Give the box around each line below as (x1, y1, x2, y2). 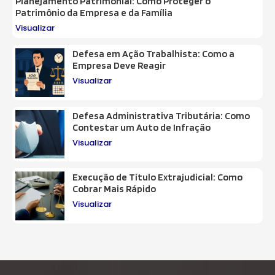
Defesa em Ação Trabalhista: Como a (72, 47, 234, 60)
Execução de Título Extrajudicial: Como (72, 171, 242, 184)
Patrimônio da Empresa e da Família (15, 6, 172, 18)
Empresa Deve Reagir (72, 59, 166, 71)
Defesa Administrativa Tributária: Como (72, 109, 250, 122)
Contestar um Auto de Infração (72, 121, 211, 133)
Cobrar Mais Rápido (72, 183, 156, 195)
